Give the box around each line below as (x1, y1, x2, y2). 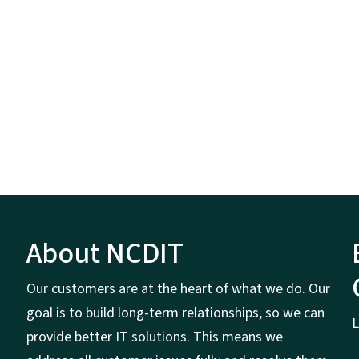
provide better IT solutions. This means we (26, 327, 283, 348)
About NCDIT (26, 233, 184, 275)
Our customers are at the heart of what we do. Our (26, 279, 330, 300)
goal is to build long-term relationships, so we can (26, 303, 325, 324)
